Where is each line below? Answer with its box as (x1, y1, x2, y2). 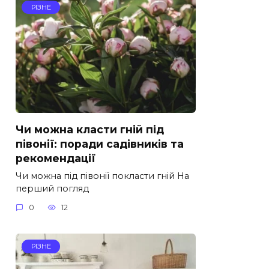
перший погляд (16, 183, 89, 194)
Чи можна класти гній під (16, 122, 164, 136)
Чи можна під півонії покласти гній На (16, 170, 189, 181)
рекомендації (16, 151, 95, 165)
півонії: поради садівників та (16, 137, 184, 150)
